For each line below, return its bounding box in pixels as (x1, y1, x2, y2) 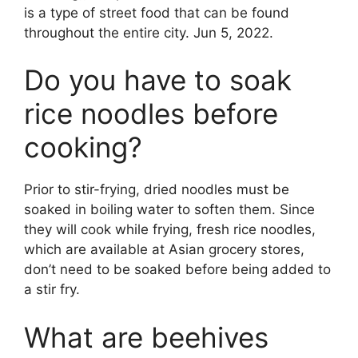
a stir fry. (24, 281, 80, 298)
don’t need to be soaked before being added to (24, 261, 331, 278)
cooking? (24, 130, 142, 165)
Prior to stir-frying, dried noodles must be (24, 181, 289, 198)
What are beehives (24, 320, 268, 354)
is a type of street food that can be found (24, 4, 289, 21)
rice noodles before (24, 97, 278, 131)
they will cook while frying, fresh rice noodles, (24, 221, 316, 238)
